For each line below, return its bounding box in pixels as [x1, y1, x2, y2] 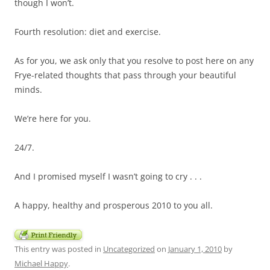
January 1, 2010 [168, 243, 222, 254]
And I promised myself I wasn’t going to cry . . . [14, 170, 202, 182]
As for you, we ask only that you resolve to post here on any [14, 54, 254, 66]
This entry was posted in [14, 243, 103, 254]
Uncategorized [103, 243, 155, 254]
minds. [14, 83, 42, 95]
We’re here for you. [14, 112, 91, 124]
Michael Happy [14, 257, 68, 269]
